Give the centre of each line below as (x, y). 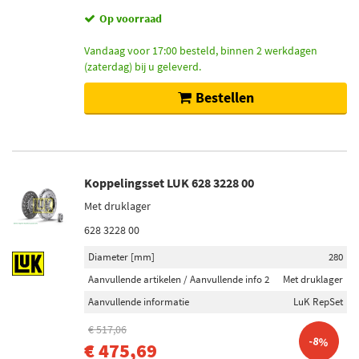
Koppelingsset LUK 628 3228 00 (169, 183)
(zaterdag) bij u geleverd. (143, 67)
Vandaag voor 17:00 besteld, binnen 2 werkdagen (201, 50)
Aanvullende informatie (139, 302)
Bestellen (224, 97)
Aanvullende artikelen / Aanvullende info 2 (179, 279)
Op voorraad (131, 18)
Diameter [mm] (121, 257)
